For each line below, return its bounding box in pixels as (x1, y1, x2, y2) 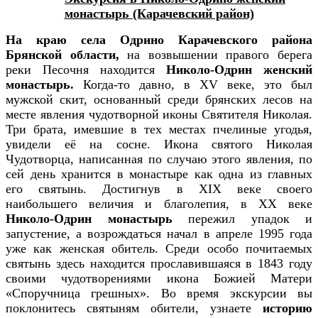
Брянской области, (6, 47, 119, 62)
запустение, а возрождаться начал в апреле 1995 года (6, 226, 312, 241)
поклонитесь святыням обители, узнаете (6, 300, 263, 315)
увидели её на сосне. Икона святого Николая (6, 136, 312, 151)
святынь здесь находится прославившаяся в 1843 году (6, 256, 312, 270)
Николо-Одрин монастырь (6, 211, 172, 226)
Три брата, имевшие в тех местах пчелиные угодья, (6, 121, 312, 136)
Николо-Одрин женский (166, 62, 312, 77)
